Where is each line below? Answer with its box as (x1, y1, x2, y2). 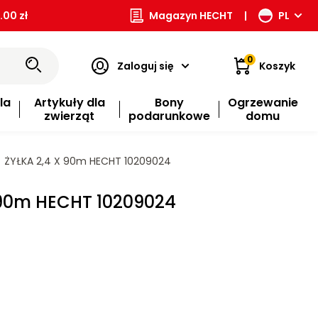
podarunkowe (128, 108, 210, 124)
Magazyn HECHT (149, 9, 233, 23)
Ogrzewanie (227, 94, 298, 111)
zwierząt (44, 108, 95, 124)
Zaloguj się (116, 59, 174, 73)
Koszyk (258, 59, 295, 73)
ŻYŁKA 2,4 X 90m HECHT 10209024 (1, 154, 171, 168)
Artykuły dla (33, 94, 105, 111)
